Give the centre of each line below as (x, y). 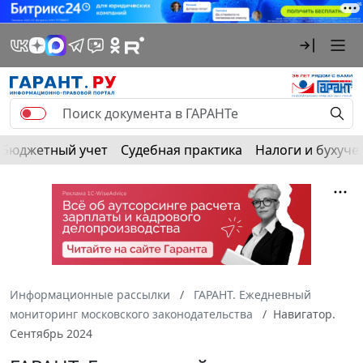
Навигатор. (304, 314)
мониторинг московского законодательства (131, 314)
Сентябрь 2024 (51, 333)
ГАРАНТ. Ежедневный (252, 294)
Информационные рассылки (90, 294)
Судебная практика (181, 149)
